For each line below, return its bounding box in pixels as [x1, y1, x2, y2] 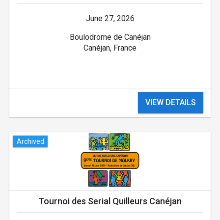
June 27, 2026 [85, 14, 135, 24]
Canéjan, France [83, 43, 137, 53]
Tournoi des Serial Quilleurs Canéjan [38, 196, 182, 207]
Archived [16, 137, 44, 145]
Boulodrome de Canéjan [69, 32, 151, 42]
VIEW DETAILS [145, 98, 196, 108]
